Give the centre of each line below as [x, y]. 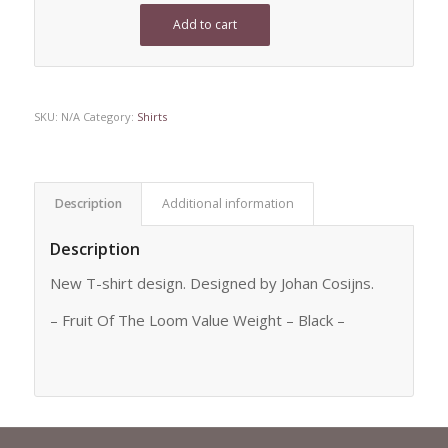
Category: [109, 116]
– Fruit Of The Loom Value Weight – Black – [197, 319]
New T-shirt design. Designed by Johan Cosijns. [211, 282]
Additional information [227, 203]
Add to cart [204, 24]
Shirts [151, 116]
